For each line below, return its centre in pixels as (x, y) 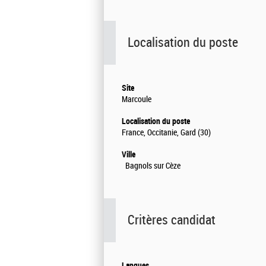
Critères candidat (172, 220)
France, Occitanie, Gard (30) (166, 133)
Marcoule (137, 100)
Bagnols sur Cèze (151, 166)
